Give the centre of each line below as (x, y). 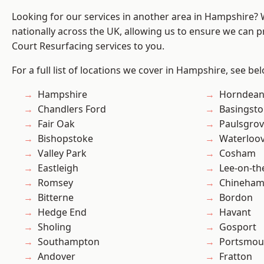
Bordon (236, 198)
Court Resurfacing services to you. (88, 46)
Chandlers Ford (72, 109)
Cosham (237, 154)
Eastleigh (58, 168)
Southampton (69, 242)
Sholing (55, 227)
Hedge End (62, 212)
